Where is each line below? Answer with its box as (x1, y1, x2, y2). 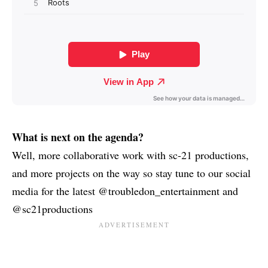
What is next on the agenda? (12, 129, 144, 145)
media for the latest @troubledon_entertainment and (12, 183, 238, 198)
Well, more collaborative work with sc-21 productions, (12, 147, 249, 162)
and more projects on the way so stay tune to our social (12, 165, 251, 180)
